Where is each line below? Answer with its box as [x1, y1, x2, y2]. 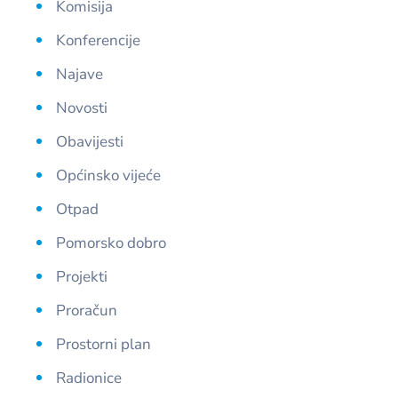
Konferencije [56, 29, 140, 51]
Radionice [56, 367, 122, 388]
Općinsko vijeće [56, 164, 161, 186]
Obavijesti [56, 131, 123, 152]
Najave [56, 63, 103, 84]
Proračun [56, 299, 117, 321]
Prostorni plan [56, 333, 151, 354]
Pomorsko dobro [56, 232, 166, 253]
